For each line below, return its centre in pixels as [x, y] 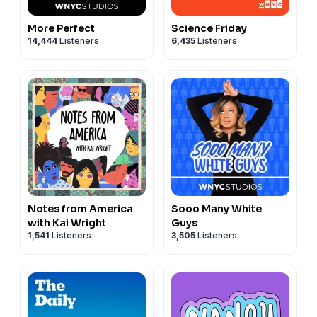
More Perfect [61, 28]
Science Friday [209, 28]
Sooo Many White [217, 208]
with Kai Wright [67, 223]
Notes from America [80, 208]
